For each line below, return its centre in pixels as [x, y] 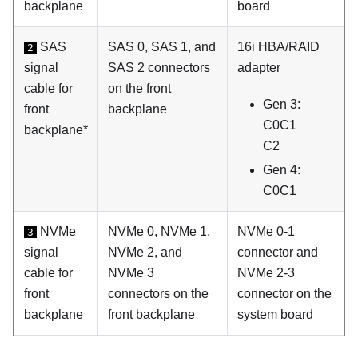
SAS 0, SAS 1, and [162, 46]
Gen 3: [282, 104]
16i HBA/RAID [278, 46]
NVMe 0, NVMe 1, [159, 231]
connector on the [284, 293]
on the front [139, 88]
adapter [259, 67]
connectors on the [158, 293]
